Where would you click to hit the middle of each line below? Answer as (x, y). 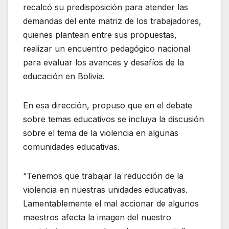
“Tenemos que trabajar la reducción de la (103, 176)
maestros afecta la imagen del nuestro (97, 217)
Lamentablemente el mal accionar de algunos (111, 203)
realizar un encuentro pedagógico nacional (107, 48)
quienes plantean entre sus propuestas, (100, 35)
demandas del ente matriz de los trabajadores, (112, 21)
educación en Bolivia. (64, 76)
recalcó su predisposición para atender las (106, 7)
